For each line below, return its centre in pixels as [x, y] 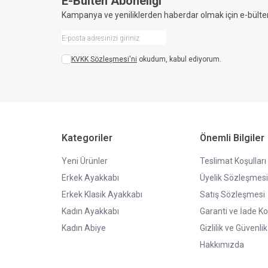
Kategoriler [87, 138]
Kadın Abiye [84, 228]
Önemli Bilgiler [232, 138]
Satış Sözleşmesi [232, 194]
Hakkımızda [222, 245]
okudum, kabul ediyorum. [179, 59]
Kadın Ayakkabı [90, 211]
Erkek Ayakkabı [90, 178]
